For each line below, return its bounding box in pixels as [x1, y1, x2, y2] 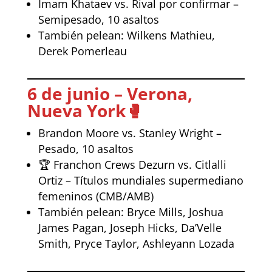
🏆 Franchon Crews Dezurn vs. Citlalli [38, 157, 226, 172]
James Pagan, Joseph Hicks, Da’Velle [38, 220, 222, 235]
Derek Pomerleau [38, 43, 127, 58]
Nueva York [27, 98, 126, 122]
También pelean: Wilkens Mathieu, [38, 27, 215, 42]
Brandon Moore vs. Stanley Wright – [38, 125, 222, 140]
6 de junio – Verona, [27, 81, 192, 105]
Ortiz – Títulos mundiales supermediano [38, 172, 243, 188]
